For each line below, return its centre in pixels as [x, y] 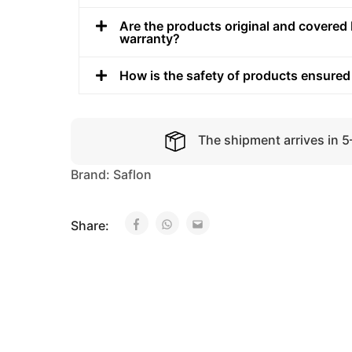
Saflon [132, 174]
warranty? [150, 38]
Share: [92, 225]
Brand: [92, 174]
